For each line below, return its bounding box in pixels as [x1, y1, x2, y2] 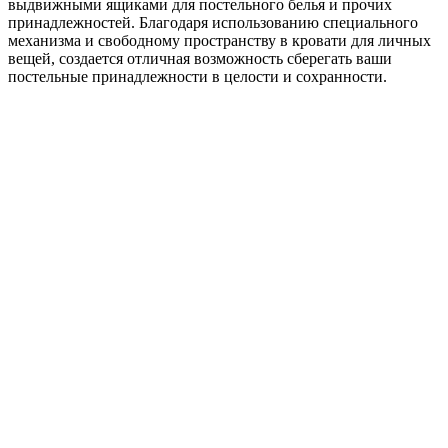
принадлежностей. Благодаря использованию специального [8, 13, 418, 31]
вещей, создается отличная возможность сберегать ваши [8, 49, 392, 67]
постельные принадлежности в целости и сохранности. [8, 67, 387, 85]
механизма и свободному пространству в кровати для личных [8, 31, 431, 49]
